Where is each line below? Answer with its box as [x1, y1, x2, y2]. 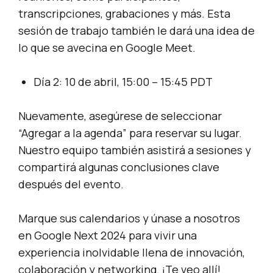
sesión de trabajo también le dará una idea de [18, 23, 255, 38]
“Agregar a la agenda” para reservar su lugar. [18, 126, 242, 141]
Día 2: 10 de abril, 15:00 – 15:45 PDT [34, 74, 213, 90]
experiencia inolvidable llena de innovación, [18, 245, 245, 260]
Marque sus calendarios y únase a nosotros [18, 211, 240, 226]
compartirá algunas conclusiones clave [18, 160, 219, 175]
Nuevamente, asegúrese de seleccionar [18, 108, 222, 124]
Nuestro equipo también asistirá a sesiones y [18, 143, 251, 158]
